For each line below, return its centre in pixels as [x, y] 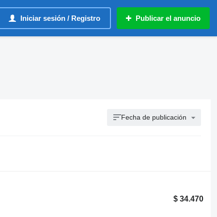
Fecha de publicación [154, 117]
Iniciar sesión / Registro [60, 18]
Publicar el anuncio [168, 18]
